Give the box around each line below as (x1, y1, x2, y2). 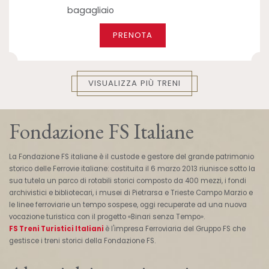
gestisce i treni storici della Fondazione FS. (9, 236, 156, 246)
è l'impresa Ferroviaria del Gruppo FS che (105, 224, 246, 234)
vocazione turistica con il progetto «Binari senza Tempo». (9, 212, 205, 222)
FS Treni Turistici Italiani (9, 224, 104, 234)
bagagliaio (67, 4, 115, 17)
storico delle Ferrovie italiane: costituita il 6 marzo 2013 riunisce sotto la (9, 164, 255, 174)
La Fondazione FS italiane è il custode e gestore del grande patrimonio (9, 152, 254, 162)
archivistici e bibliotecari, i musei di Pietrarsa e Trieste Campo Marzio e (9, 188, 253, 198)
